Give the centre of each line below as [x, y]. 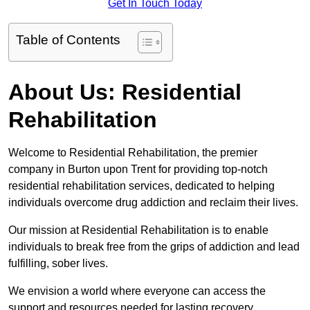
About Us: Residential [125, 92]
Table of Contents [68, 40]
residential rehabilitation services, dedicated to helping [142, 186]
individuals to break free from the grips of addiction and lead [154, 247]
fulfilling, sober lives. [60, 264]
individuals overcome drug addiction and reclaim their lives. [153, 203]
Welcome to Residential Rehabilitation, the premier [133, 153]
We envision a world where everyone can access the [137, 291]
